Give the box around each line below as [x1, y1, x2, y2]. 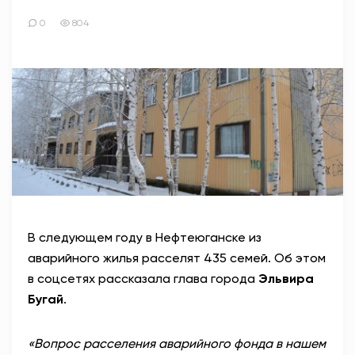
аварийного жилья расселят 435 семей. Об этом [28, 250, 326, 266]
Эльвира [258, 271, 314, 287]
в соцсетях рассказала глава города [28, 271, 258, 287]
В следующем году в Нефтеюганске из [28, 230, 261, 246]
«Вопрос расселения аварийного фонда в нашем [28, 336, 326, 352]
